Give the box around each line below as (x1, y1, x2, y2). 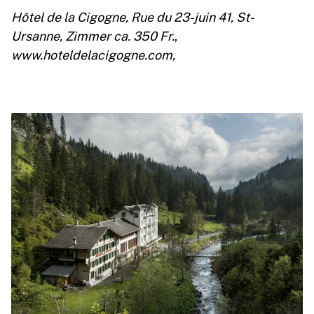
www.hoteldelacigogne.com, (11, 46, 175, 63)
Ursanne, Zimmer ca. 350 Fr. (11, 27, 175, 44)
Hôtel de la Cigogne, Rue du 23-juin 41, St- (11, 8, 254, 25)
